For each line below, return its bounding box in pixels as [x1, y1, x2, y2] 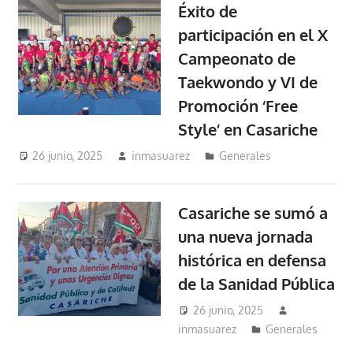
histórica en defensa [178, 250, 327, 271]
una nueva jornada [178, 226, 314, 247]
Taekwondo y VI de [178, 72, 318, 93]
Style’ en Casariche [178, 119, 318, 140]
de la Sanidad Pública [178, 273, 336, 295]
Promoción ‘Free [178, 95, 299, 117]
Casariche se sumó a [178, 203, 329, 224]
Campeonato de [178, 48, 296, 69]
